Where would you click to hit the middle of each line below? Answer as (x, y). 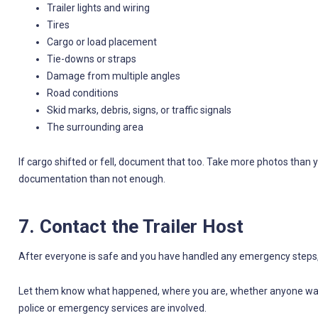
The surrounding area (95, 127)
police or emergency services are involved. (112, 308)
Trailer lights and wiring (98, 7)
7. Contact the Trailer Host (131, 227)
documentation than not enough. (92, 179)
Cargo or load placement (102, 42)
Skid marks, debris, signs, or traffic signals (139, 110)
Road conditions (82, 93)
